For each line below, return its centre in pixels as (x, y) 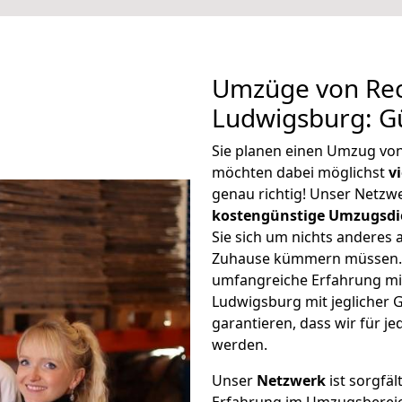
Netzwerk (291, 380)
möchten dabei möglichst (300, 172)
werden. (240, 345)
